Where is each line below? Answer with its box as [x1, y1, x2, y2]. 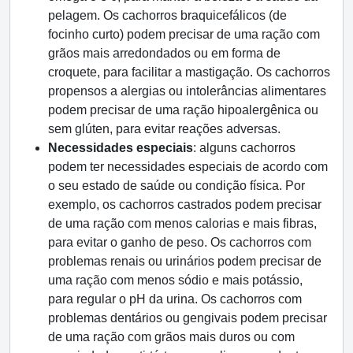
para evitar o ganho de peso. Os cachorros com [48, 236, 311, 249]
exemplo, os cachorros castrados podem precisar [48, 198, 321, 211]
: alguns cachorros [193, 141, 295, 154]
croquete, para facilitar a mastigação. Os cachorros [48, 65, 330, 79]
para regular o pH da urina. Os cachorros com [48, 292, 302, 306]
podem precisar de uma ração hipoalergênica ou [48, 103, 318, 117]
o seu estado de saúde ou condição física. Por [48, 179, 305, 192]
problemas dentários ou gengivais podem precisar [48, 311, 327, 325]
